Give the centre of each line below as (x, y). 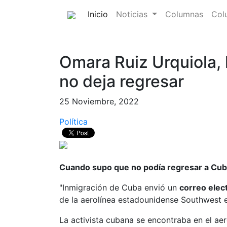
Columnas (184, 14)
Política (73, 122)
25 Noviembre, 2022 (99, 101)
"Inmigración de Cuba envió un (119, 187)
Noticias (133, 14)
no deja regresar (122, 81)
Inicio (98, 14)
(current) (124, 14)
